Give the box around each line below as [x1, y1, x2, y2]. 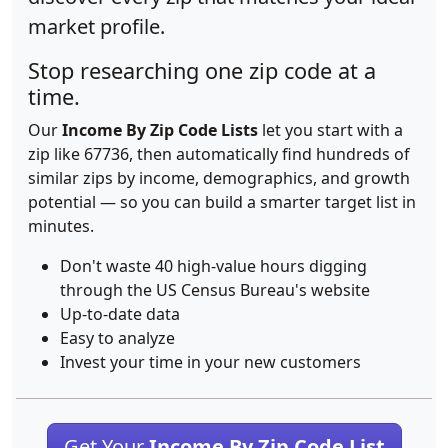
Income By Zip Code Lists [62, 119, 258, 141]
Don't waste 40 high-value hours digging [60, 255, 367, 277]
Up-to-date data [60, 303, 180, 325]
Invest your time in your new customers [60, 351, 361, 373]
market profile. [28, 13, 165, 40]
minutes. [28, 215, 94, 237]
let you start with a [258, 119, 403, 141]
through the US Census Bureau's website [60, 279, 370, 301]
